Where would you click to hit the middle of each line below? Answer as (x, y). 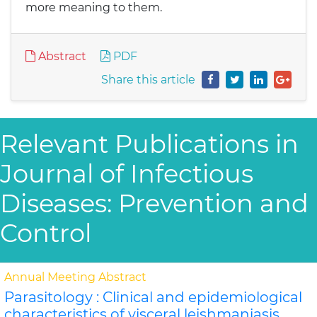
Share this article (148, 80)
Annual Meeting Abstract (75, 277)
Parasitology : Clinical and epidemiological (153, 297)
